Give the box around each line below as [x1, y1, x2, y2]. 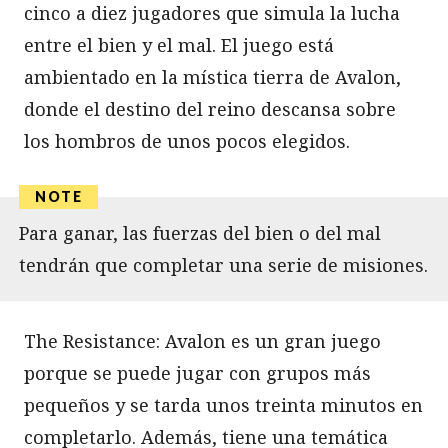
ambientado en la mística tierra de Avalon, [24, 64, 401, 89]
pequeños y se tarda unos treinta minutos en [24, 392, 423, 417]
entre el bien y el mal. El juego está [24, 32, 334, 57]
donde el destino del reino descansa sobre [24, 96, 396, 121]
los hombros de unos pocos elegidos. [24, 128, 350, 153]
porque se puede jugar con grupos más [24, 360, 371, 385]
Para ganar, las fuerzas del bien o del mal [19, 220, 381, 245]
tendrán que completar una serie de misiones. [19, 252, 428, 277]
